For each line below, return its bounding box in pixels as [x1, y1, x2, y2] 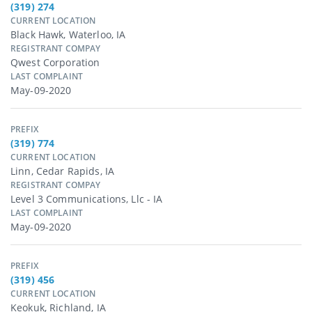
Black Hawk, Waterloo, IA [10, 28, 126, 42]
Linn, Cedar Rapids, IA [10, 164, 115, 178]
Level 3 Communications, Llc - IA [10, 192, 163, 206]
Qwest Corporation [10, 56, 100, 70]
